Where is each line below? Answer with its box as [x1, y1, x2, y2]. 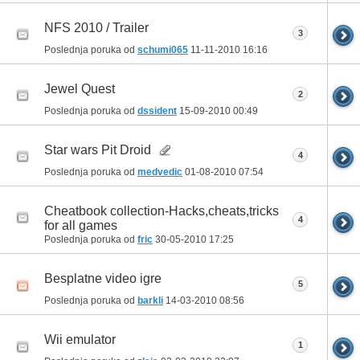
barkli [137, 295, 163, 307]
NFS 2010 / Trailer [44, 21, 149, 35]
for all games [44, 219, 117, 233]
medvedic [137, 166, 182, 178]
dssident [137, 104, 177, 117]
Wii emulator [44, 333, 116, 347]
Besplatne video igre [44, 272, 162, 286]
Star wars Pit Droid [44, 143, 151, 157]
